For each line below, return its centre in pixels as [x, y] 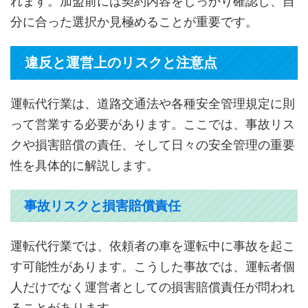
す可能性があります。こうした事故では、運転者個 [153, 267]
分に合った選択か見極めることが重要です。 [134, 22]
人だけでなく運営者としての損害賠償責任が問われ [153, 287]
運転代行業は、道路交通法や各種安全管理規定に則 [153, 104]
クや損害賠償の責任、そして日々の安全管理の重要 [153, 145]
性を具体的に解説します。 [85, 166]
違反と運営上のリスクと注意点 [121, 63]
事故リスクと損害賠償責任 [102, 206]
